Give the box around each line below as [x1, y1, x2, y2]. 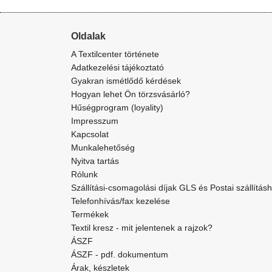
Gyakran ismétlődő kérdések [71, 76, 181, 86]
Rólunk [71, 169, 98, 179]
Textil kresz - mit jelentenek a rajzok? [71, 223, 212, 233]
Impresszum [71, 116, 118, 126]
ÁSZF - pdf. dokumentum [71, 250, 168, 259]
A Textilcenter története [71, 49, 159, 59]
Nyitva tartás [71, 156, 119, 166]
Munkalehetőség [71, 143, 135, 152]
